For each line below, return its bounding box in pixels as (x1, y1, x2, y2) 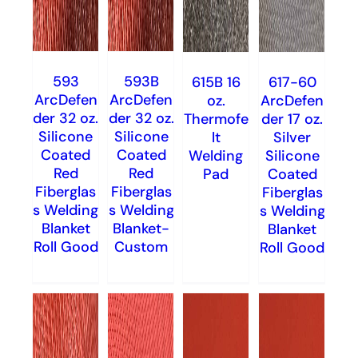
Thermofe (183, 109, 249, 129)
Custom (113, 237, 168, 257)
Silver (272, 128, 311, 147)
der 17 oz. (261, 109, 323, 129)
